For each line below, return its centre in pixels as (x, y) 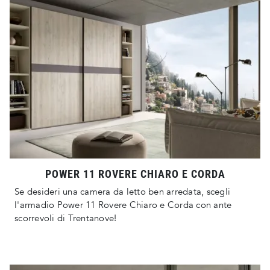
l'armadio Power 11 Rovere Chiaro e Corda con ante (123, 205)
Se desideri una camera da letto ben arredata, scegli (122, 192)
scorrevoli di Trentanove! (66, 218)
